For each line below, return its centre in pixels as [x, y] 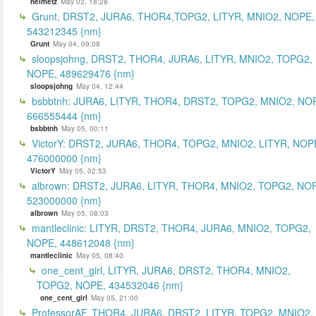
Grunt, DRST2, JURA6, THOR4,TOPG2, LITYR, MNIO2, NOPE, [172, 16]
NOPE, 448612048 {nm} [81, 242]
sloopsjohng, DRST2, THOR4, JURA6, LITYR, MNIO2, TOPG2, [171, 58]
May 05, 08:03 [85, 213]
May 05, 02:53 [83, 170]
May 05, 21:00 [115, 297]
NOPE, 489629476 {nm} [81, 73]
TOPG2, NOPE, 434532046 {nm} [110, 285]
